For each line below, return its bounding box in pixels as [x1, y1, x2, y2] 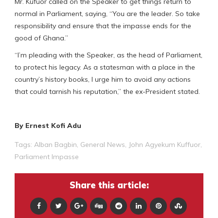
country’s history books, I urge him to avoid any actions [15, 74, 191, 84]
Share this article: [69, 179, 149, 191]
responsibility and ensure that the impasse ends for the [15, 21, 191, 30]
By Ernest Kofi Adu [15, 121, 81, 130]
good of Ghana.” [15, 33, 68, 42]
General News [80, 140, 125, 149]
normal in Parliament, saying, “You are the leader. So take [15, 9, 200, 18]
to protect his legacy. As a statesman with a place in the [15, 62, 195, 72]
